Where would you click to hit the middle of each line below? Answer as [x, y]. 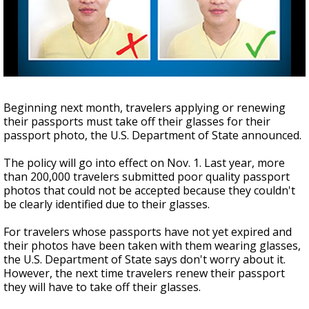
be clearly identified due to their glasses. [107, 204]
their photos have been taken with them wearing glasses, [152, 246]
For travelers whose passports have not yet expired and [148, 232]
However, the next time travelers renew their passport [144, 273]
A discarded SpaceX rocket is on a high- [148, 15]
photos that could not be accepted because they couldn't [149, 190]
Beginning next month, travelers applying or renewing [144, 108]
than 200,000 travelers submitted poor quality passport [147, 177]
